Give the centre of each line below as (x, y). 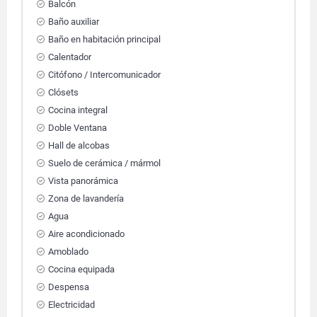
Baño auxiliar (74, 22)
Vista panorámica (83, 181)
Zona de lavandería (86, 198)
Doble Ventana (77, 128)
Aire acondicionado (86, 234)
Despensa (69, 287)
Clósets (63, 92)
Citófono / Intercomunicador (104, 75)
